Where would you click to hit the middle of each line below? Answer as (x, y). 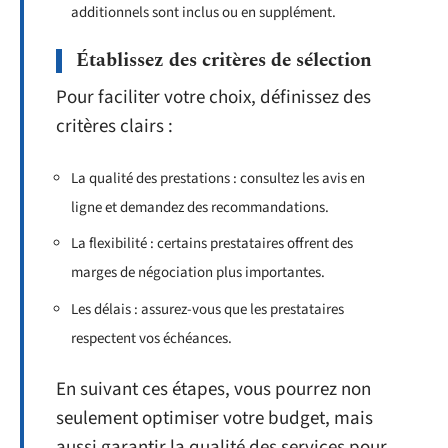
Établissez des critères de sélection (224, 60)
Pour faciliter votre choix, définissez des (213, 97)
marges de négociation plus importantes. (198, 272)
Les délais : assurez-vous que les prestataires (207, 309)
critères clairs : (114, 126)
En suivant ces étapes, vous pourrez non (213, 389)
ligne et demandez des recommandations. (200, 207)
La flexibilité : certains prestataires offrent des (212, 243)
